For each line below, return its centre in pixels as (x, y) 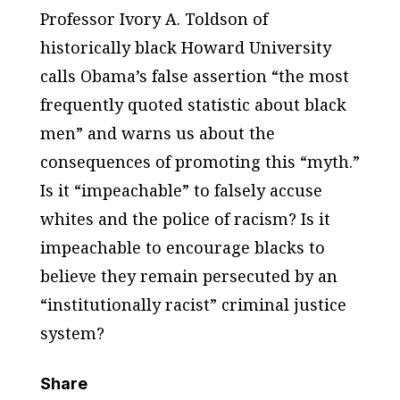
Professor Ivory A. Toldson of (154, 19)
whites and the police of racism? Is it (185, 219)
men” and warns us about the (157, 133)
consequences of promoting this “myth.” (200, 162)
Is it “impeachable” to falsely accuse (181, 191)
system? (72, 333)
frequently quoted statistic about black (193, 105)
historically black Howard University (185, 48)
